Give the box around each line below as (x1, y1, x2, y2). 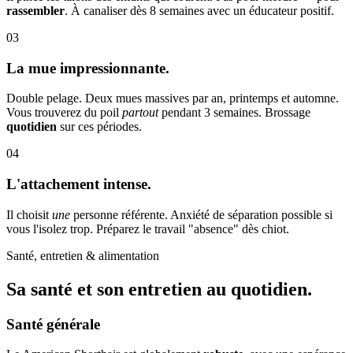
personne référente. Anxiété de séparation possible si (70, 207, 333, 221)
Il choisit (6, 207, 52, 221)
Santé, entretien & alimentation (6, 248, 159, 262)
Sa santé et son (6, 278, 128, 299)
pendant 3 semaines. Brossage (158, 106, 310, 120)
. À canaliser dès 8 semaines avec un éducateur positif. (65, 3, 334, 17)
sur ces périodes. (57, 120, 142, 134)
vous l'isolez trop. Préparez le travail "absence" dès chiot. (6, 221, 289, 236)
